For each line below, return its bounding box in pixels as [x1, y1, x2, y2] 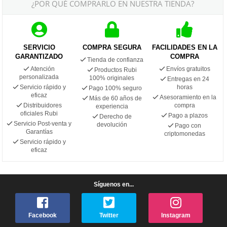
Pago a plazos [168, 111, 208, 119]
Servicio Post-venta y [14, 120, 72, 127]
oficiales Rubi [20, 109, 58, 117]
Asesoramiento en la [160, 93, 217, 101]
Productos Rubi [94, 66, 137, 73]
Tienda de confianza [87, 56, 144, 63]
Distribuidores [23, 101, 62, 109]
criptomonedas [164, 130, 205, 137]
